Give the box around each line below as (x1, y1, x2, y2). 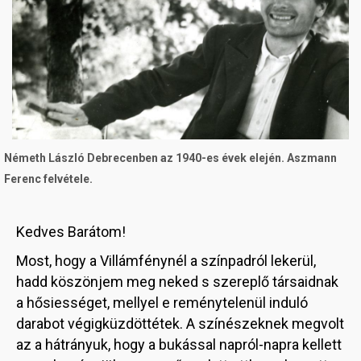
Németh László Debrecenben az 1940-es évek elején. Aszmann (4, 151, 337, 164)
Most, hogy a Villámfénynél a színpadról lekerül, (16, 251, 316, 269)
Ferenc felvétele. (4, 172, 93, 185)
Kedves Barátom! (16, 222, 126, 240)
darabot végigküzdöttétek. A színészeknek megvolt (16, 314, 344, 332)
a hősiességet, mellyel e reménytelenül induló (16, 293, 308, 311)
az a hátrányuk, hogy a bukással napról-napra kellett (16, 335, 342, 353)
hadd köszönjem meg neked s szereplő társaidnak (16, 272, 338, 290)
